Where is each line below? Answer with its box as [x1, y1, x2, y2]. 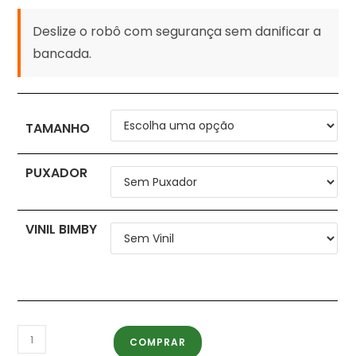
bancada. [33, 44, 92, 64]
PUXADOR [25, 164, 88, 183]
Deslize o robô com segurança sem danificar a [33, 22, 322, 41]
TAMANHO [25, 119, 91, 138]
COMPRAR [130, 335, 187, 350]
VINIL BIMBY [25, 220, 98, 239]
